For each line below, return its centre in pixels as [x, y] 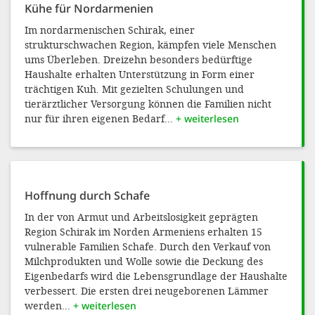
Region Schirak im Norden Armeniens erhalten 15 [143, 232]
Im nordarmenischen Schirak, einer [110, 30]
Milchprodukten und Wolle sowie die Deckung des [144, 261]
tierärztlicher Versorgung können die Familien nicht [148, 104]
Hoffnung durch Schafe [87, 195]
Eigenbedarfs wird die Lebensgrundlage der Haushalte [156, 276]
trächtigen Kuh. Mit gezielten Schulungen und [134, 89]
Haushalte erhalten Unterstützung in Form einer [140, 74]
